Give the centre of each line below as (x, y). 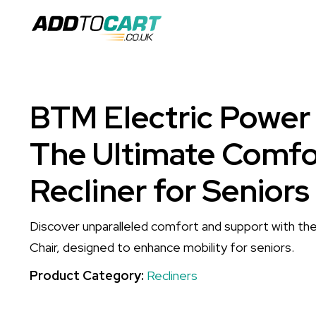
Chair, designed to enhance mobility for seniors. (162, 247)
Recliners (172, 275)
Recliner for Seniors (170, 190)
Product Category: (88, 275)
